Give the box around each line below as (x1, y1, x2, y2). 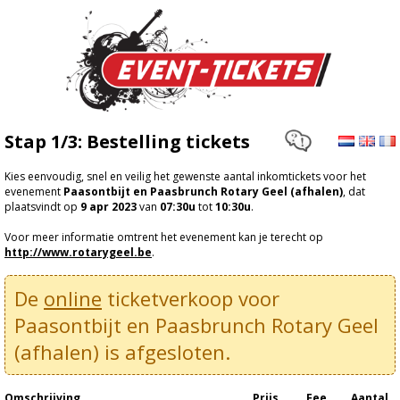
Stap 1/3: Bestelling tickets (4, 129, 250, 154)
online (44, 284, 102, 312)
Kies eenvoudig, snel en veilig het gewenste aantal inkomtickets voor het (4, 168, 366, 184)
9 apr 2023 (80, 198, 137, 214)
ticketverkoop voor (102, 284, 279, 312)
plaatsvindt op (4, 198, 80, 214)
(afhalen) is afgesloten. (14, 337, 230, 365)
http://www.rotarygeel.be (4, 244, 152, 260)
